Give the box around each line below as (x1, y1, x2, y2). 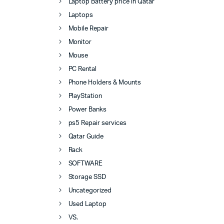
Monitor (68, 38, 92, 45)
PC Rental (68, 65, 97, 72)
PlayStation (68, 92, 102, 99)
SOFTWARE (68, 160, 103, 167)
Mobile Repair (68, 25, 109, 32)
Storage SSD (68, 173, 106, 180)
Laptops (68, 11, 93, 18)
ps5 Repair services (68, 119, 126, 126)
